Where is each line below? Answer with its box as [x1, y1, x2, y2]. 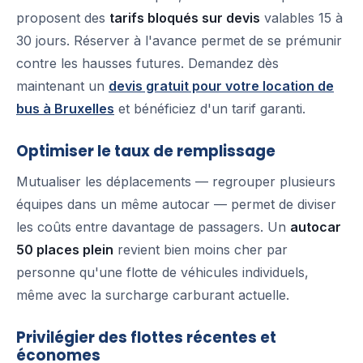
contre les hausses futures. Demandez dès [16, 55, 279, 72]
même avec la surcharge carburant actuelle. [16, 287, 289, 304]
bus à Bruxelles [16, 100, 114, 117]
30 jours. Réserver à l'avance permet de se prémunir [16, 32, 342, 49]
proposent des [16, 10, 109, 27]
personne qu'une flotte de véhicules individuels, [16, 264, 309, 281]
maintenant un [16, 78, 109, 95]
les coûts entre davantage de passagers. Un [16, 219, 290, 236]
